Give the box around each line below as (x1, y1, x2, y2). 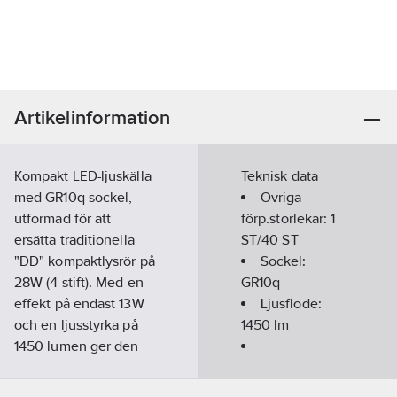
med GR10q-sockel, (14, 189, 133, 206)
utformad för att (14, 210, 112, 227)
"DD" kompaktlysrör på (14, 253, 155, 269)
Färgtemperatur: (241, 359, 341, 376)
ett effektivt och (14, 359, 114, 376)
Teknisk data (241, 167, 318, 184)
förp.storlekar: (241, 210, 331, 227)
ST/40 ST (241, 231, 299, 248)
